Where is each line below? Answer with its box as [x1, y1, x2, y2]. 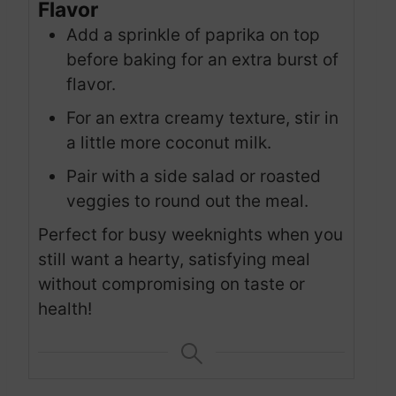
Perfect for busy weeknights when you [38, 225, 343, 246]
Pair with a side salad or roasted [66, 166, 321, 187]
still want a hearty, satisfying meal [38, 249, 310, 270]
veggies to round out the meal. [66, 191, 308, 212]
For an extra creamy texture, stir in [66, 108, 339, 129]
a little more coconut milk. [66, 133, 271, 154]
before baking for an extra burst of [66, 49, 339, 71]
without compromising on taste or [38, 274, 305, 295]
